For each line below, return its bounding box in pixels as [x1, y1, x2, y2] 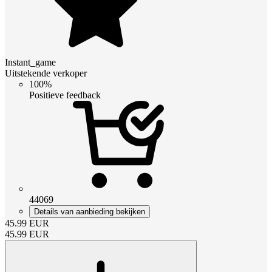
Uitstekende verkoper [5, 67, 87, 78]
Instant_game [5, 56, 56, 67]
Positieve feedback [29, 89, 101, 100]
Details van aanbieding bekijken [34, 206, 145, 216]
